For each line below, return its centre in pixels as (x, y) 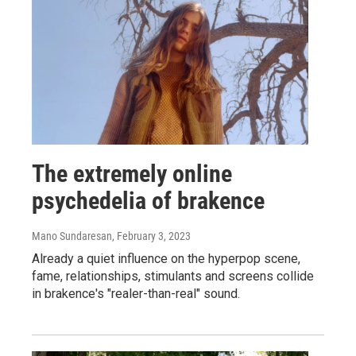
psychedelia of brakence (148, 201)
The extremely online (132, 174)
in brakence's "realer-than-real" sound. (136, 294)
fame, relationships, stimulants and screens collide (173, 277)
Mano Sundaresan (72, 236)
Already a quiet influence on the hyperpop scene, (166, 259)
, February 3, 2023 (151, 236)
